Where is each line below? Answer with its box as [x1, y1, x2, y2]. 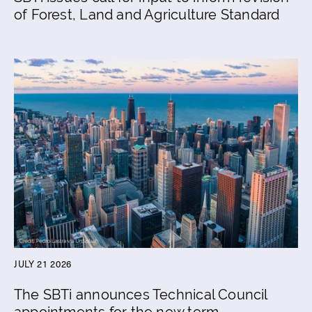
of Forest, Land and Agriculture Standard [14, 6, 280, 23]
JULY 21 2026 [14, 256, 72, 270]
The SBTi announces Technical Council [14, 286, 268, 303]
